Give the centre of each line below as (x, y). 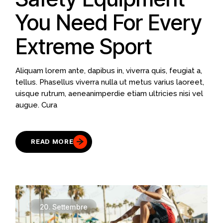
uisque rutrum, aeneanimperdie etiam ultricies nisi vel (110, 93)
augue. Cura (37, 105)
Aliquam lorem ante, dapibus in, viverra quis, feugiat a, (109, 70)
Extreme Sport (84, 46)
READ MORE (52, 142)
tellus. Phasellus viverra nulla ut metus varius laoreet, (110, 82)
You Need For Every (109, 22)
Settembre (70, 207)
